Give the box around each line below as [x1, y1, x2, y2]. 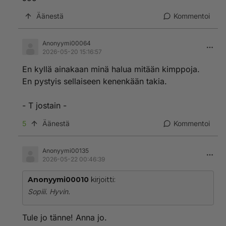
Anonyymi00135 [42, 147, 89, 154]
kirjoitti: [89, 175, 116, 184]
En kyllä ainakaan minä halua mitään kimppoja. [22, 64, 200, 74]
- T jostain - [22, 100, 67, 110]
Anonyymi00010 [28, 175, 89, 184]
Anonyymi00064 [42, 39, 91, 47]
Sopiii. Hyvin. [28, 187, 70, 196]
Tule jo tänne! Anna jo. [22, 212, 107, 222]
